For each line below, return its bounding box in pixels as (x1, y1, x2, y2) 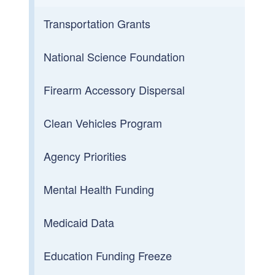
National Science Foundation (44, 48, 185, 64)
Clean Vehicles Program (44, 114, 163, 131)
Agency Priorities (44, 147, 127, 164)
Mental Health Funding (44, 180, 155, 197)
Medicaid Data (44, 214, 115, 230)
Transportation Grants (44, 15, 151, 31)
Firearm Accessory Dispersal (44, 81, 185, 98)
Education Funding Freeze (44, 247, 172, 263)
